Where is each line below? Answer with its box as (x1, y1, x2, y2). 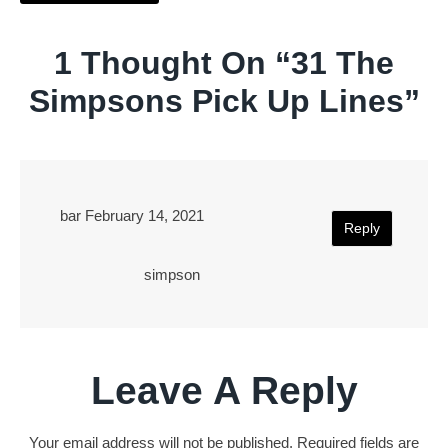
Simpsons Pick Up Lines (28, 82, 404, 119)
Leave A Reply (90, 368, 358, 412)
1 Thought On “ (54, 44, 291, 81)
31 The (291, 44, 394, 81)
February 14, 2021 (85, 206, 204, 224)
